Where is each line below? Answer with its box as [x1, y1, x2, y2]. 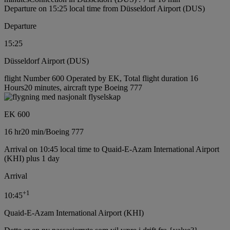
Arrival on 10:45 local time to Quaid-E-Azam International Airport [4, 145, 219, 154]
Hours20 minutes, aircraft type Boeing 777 [4, 83, 142, 92]
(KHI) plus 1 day [4, 154, 60, 163]
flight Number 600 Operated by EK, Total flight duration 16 [4, 74, 198, 83]
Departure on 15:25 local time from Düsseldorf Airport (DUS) [4, 4, 205, 13]
